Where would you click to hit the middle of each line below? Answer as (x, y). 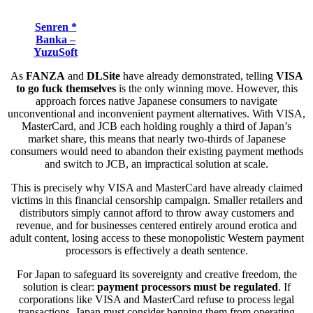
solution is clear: (60, 286)
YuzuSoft (56, 52)
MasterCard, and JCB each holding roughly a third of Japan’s (156, 126)
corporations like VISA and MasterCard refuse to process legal (156, 299)
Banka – (56, 39)
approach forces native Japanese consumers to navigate (156, 101)
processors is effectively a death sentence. (156, 250)
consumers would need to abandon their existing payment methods (156, 151)
